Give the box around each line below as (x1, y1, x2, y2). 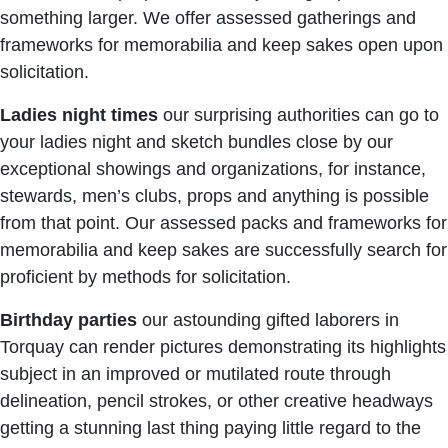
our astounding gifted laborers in (137, 310, 399, 330)
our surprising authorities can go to (158, 105, 439, 125)
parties (78, 310, 137, 330)
